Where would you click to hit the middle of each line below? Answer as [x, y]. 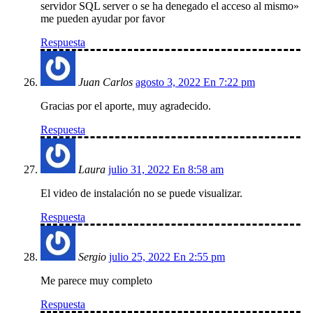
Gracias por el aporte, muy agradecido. [126, 106]
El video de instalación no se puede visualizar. [141, 194]
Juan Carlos [105, 82]
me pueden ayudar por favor [103, 19]
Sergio [92, 257]
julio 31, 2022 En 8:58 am [166, 170]
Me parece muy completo [96, 281]
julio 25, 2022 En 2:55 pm [167, 257]
